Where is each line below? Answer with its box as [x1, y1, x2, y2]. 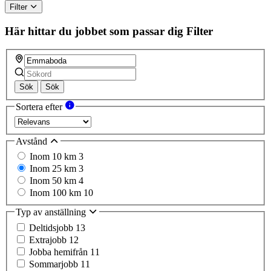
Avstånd [16, 135, 50, 146]
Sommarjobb [29, 258, 80, 269]
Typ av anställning [16, 207, 88, 218]
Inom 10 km [30, 151, 79, 162]
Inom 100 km [30, 188, 83, 198]
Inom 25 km [30, 163, 79, 174]
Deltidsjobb [29, 222, 76, 233]
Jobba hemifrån [29, 246, 90, 257]
